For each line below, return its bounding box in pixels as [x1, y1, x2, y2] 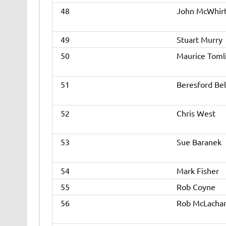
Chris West [176, 108, 215, 119]
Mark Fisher [176, 165, 219, 176]
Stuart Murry [176, 34, 222, 45]
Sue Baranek [176, 137, 221, 147]
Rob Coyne [176, 182, 215, 192]
